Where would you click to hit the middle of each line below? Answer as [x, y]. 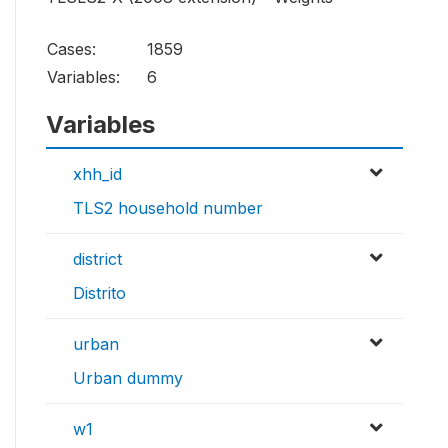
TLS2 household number [168, 207]
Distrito [99, 292]
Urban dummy [128, 377]
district [97, 258]
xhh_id [97, 173]
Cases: [71, 48]
